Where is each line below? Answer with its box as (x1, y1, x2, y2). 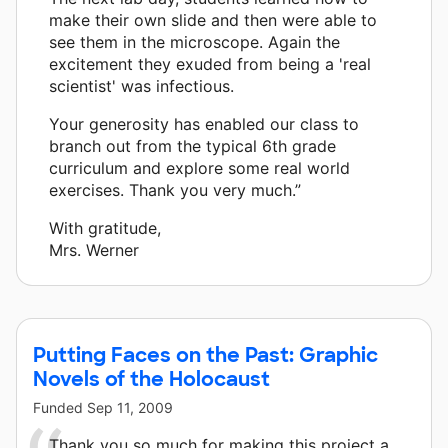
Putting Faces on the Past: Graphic (33, 341, 378, 368)
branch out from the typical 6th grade (49, 135, 336, 156)
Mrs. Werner (49, 239, 139, 260)
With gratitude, (49, 217, 161, 238)
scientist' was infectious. (49, 75, 234, 96)
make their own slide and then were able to (49, 9, 377, 30)
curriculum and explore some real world (49, 157, 350, 178)
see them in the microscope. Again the (49, 31, 340, 52)
